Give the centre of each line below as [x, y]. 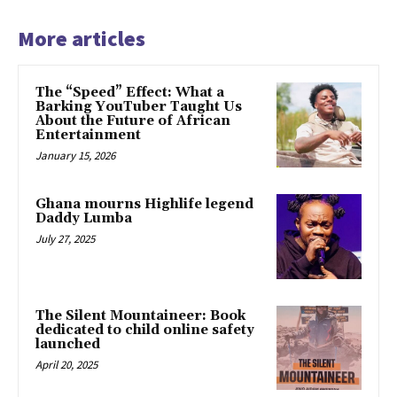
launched [68, 344]
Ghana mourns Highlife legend [144, 204]
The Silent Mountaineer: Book [140, 315]
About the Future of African [133, 121]
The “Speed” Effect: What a [130, 93]
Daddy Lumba [84, 218]
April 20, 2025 [66, 364]
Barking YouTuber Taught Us [139, 107]
